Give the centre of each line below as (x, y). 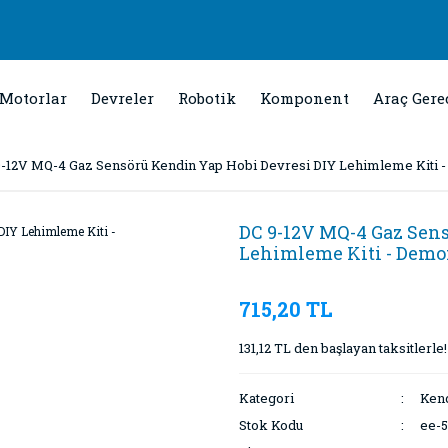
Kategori (266, 398)
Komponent (304, 98)
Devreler (122, 98)
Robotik (207, 98)
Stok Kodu (271, 425)
